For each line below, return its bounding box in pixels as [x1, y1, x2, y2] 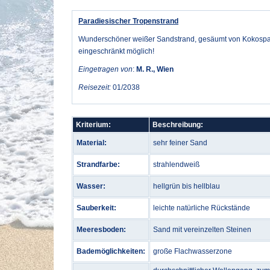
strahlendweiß [153, 160, 199, 169]
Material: [77, 139, 107, 147]
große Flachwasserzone [153, 247, 232, 256]
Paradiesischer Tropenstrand [78, 17, 178, 25]
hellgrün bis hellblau [153, 182, 220, 190]
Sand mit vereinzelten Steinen [153, 225, 251, 234]
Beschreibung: [152, 121, 203, 129]
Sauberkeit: [77, 204, 116, 212]
